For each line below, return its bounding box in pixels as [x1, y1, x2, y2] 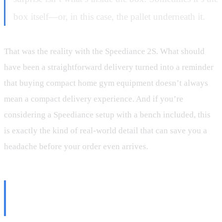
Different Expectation [14, 198, 145, 216]
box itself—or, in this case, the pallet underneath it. [13, 11, 205, 22]
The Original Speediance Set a [14, 180, 197, 198]
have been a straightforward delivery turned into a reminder [4, 62, 214, 72]
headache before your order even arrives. [4, 141, 148, 151]
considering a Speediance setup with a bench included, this [4, 110, 211, 119]
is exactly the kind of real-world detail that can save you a [4, 125, 207, 135]
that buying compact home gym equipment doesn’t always [4, 78, 208, 88]
